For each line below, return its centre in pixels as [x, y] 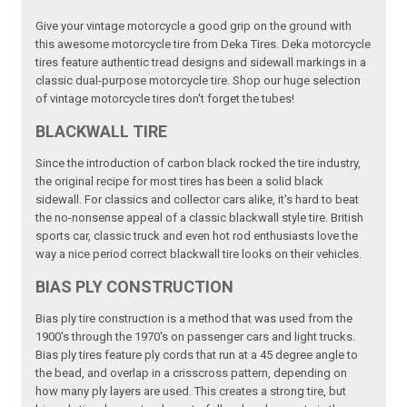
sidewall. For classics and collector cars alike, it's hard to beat [198, 200]
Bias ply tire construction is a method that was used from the [194, 319]
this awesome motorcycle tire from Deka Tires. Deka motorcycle [203, 45]
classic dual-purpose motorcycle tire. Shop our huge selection [199, 81]
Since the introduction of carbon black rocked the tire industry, [199, 164]
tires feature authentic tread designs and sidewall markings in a [201, 63]
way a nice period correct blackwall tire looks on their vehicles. [199, 254]
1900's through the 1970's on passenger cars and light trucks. [196, 337]
